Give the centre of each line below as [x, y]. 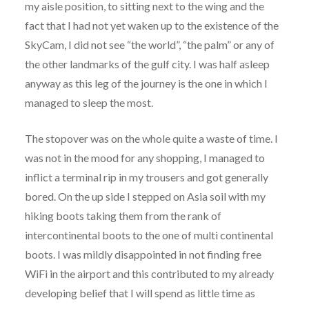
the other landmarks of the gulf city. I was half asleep [147, 63]
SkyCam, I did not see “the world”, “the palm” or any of [149, 44]
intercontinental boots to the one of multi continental [149, 235]
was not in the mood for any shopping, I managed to [144, 157]
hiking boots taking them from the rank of [123, 215]
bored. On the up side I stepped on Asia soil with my [145, 196]
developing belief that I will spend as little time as [140, 292]
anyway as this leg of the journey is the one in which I [146, 83]
